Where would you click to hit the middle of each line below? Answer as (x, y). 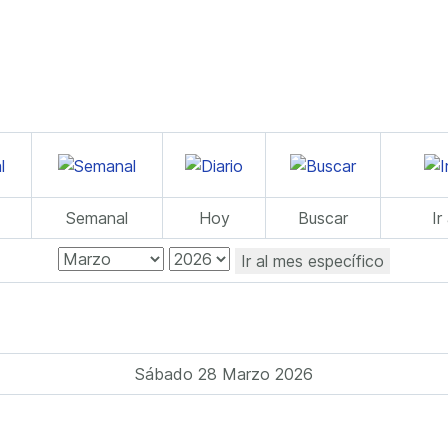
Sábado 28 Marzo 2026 (224, 374)
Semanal (97, 218)
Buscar (323, 218)
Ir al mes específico (312, 260)
